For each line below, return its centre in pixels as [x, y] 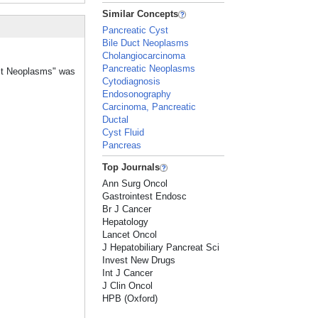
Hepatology [126, 222]
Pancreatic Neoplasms [149, 68]
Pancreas [122, 145]
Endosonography [137, 94]
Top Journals [131, 167]
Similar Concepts [141, 14]
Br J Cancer [127, 209]
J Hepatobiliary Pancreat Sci [161, 247]
